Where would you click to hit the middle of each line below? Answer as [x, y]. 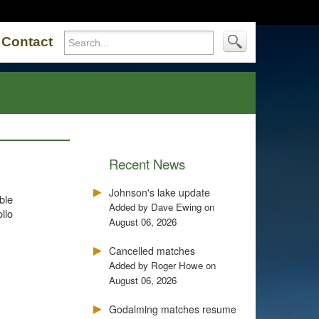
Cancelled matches [152, 251]
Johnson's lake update [159, 192]
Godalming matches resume [173, 309]
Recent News [147, 164]
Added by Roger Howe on [162, 265]
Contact [27, 42]
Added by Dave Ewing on [162, 207]
